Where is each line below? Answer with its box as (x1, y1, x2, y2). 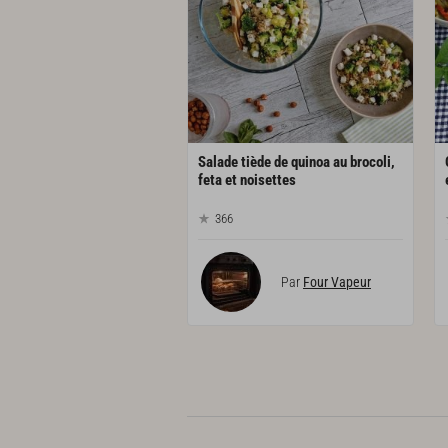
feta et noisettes (198, 171, 296, 190)
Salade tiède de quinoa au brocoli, (198, 153, 395, 172)
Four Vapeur (303, 273, 371, 290)
